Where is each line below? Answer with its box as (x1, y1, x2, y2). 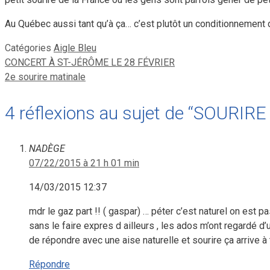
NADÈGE (29, 143, 65, 155)
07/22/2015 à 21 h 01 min (29, 157, 139, 169)
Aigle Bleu (54, 42, 96, 54)
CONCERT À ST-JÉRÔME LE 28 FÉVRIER (5, 57, 175, 69)
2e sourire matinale (5, 71, 86, 83)
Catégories (5, 42, 54, 54)
